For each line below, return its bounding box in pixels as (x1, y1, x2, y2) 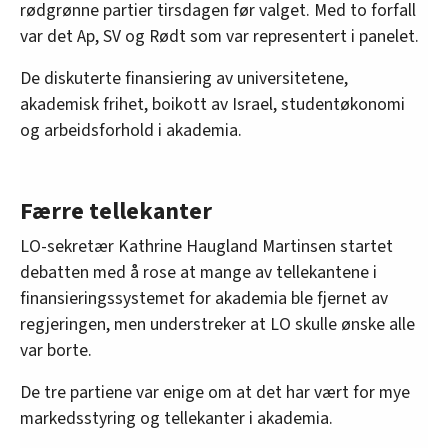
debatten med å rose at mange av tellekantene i (20, 260, 377, 286)
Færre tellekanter (20, 194, 212, 230)
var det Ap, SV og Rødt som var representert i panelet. (20, 24, 419, 50)
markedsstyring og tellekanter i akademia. (20, 406, 333, 432)
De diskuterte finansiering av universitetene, (20, 66, 348, 92)
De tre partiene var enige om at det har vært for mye (20, 380, 410, 406)
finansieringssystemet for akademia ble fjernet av (20, 286, 388, 312)
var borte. (20, 338, 92, 364)
